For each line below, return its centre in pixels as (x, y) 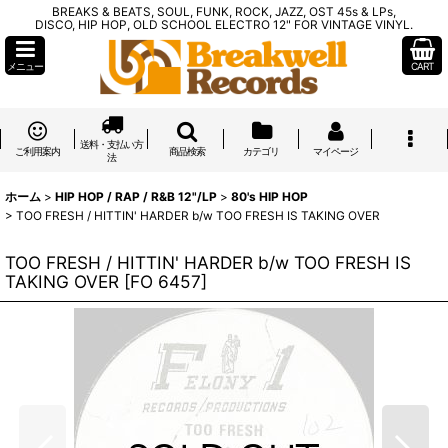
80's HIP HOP (269, 196)
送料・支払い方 (112, 144)
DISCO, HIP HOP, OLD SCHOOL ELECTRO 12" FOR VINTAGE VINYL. (224, 24)
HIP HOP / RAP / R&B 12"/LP (136, 196)
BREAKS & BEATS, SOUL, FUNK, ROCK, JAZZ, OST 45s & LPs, (224, 11)
